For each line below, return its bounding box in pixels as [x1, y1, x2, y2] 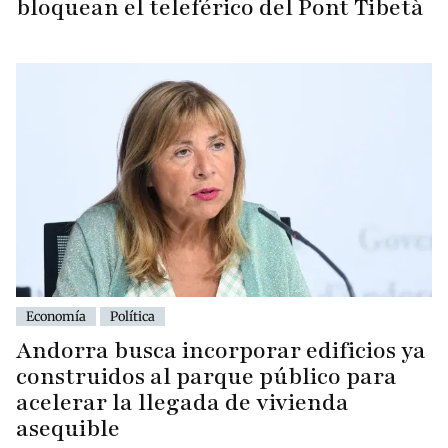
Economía [26, 307, 86, 324]
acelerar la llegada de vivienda [16, 386, 349, 418]
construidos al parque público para [16, 360, 397, 392]
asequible [16, 412, 120, 444]
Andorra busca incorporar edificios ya [16, 334, 426, 366]
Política [110, 307, 155, 324]
